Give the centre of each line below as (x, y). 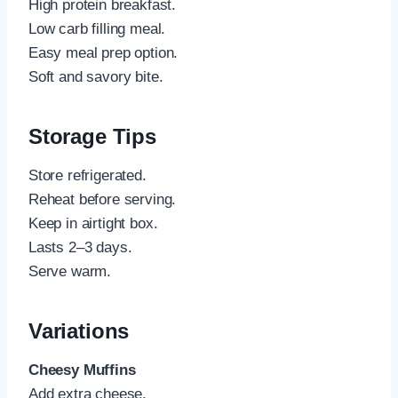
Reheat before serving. (103, 200)
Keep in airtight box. (93, 224)
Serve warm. (70, 272)
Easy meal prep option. (103, 53)
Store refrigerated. (88, 176)
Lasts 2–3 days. (80, 248)
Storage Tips (92, 137)
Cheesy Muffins (82, 370)
